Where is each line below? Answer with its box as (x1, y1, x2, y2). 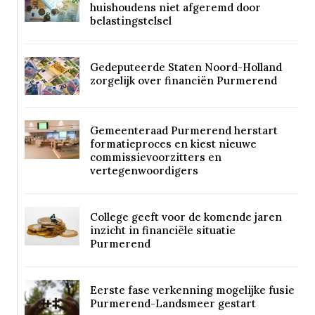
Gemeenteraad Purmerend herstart (89, 124, 278, 138)
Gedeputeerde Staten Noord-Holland (89, 60, 282, 74)
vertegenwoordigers (89, 164, 198, 178)
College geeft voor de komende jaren (89, 210, 282, 224)
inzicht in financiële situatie (89, 224, 236, 238)
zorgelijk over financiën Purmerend (89, 74, 277, 87)
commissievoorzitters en (89, 150, 221, 165)
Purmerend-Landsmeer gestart (89, 297, 256, 311)
